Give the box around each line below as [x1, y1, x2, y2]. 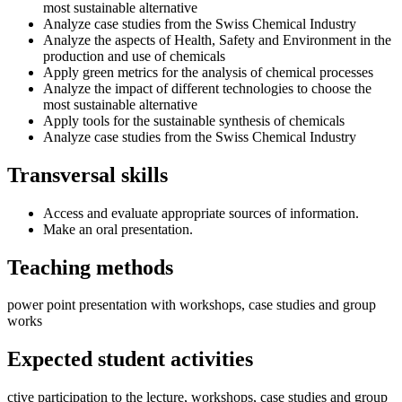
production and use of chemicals [43, 48, 225, 64]
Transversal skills [7, 162, 168, 187]
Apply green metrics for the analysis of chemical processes [43, 64, 373, 80]
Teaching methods [7, 255, 173, 279]
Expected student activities [7, 347, 253, 371]
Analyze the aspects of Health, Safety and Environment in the [43, 31, 391, 48]
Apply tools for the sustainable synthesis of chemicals [43, 112, 345, 128]
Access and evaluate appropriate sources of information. [43, 205, 359, 221]
